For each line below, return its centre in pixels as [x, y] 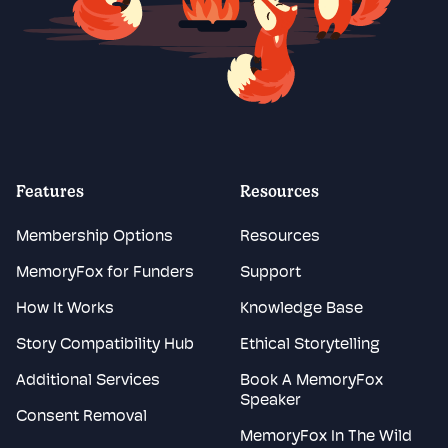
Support [270, 273]
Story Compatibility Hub [105, 345]
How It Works [65, 309]
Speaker [270, 401]
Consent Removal [81, 417]
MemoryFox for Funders [105, 273]
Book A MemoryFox [311, 381]
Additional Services [88, 381]
